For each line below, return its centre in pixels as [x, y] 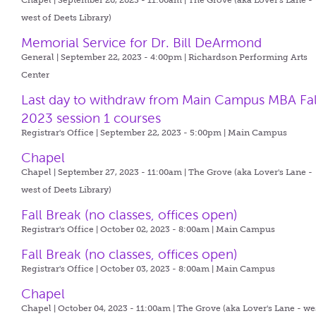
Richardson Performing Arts [248, 57]
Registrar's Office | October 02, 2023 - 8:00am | [119, 229]
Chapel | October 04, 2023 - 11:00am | [99, 308]
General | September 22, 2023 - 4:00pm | [105, 57]
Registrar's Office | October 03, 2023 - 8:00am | [119, 269]
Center [36, 75]
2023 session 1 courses [91, 118]
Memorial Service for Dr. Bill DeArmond [142, 43]
